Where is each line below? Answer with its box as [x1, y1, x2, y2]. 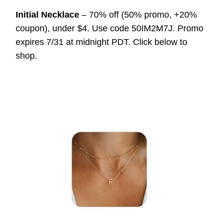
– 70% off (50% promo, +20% [79, 10, 197, 20]
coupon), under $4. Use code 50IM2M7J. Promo [16, 23, 203, 34]
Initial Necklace [16, 10, 79, 20]
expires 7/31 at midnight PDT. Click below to [16, 37, 187, 47]
